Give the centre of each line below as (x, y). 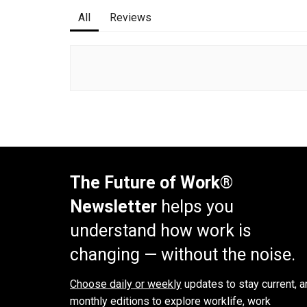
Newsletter (113, 207)
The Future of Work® (151, 183)
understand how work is (161, 231)
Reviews (131, 17)
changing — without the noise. (183, 255)
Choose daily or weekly (126, 284)
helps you (195, 207)
